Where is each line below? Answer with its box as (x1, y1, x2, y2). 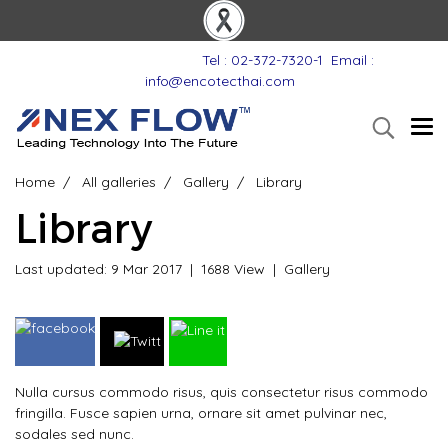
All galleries (82, 173, 156, 191)
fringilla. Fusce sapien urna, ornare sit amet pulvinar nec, (15, 404, 387, 422)
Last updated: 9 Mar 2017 (15, 260, 182, 278)
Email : (331, 51, 374, 69)
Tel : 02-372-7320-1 (190, 51, 323, 69)
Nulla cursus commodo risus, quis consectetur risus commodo (15, 383, 428, 401)
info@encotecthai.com (145, 72, 295, 90)
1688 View (201, 260, 265, 278)
